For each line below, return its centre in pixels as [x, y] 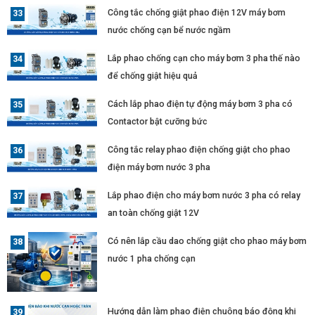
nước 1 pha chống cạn [152, 258]
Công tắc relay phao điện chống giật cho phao [199, 149]
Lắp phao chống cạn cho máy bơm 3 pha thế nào [204, 58]
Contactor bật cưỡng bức [158, 121]
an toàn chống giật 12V [154, 212]
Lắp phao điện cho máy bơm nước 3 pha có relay [204, 195]
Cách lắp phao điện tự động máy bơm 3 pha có [200, 103]
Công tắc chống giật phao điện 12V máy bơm [197, 12]
